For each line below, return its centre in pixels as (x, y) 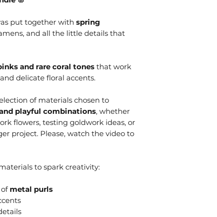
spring (88, 22)
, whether (113, 111)
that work (114, 66)
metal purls (31, 189)
